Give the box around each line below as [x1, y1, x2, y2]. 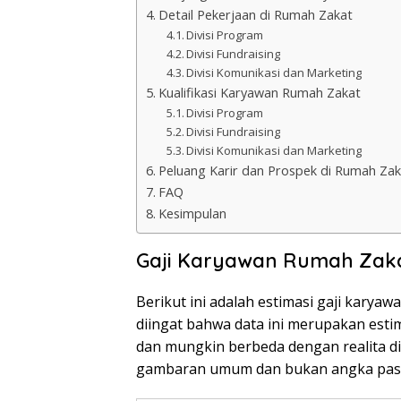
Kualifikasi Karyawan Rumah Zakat [158, 84, 361, 102]
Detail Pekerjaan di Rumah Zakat [158, 6, 353, 24]
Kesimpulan [158, 205, 226, 223]
